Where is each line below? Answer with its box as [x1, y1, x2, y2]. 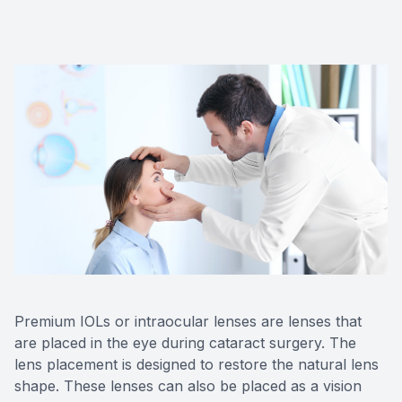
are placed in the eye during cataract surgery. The [14, 333, 356, 352]
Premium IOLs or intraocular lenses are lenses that [14, 311, 362, 330]
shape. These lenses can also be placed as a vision [14, 376, 362, 395]
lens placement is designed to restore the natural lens [14, 354, 379, 373]
